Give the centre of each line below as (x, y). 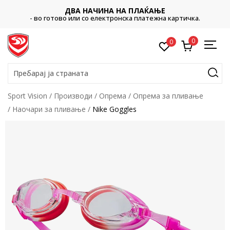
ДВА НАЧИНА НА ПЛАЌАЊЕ (115, 11)
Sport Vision (27, 96)
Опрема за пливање (168, 96)
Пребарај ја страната (51, 73)
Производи (73, 96)
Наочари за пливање (49, 109)
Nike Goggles (114, 109)
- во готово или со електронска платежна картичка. (115, 18)
